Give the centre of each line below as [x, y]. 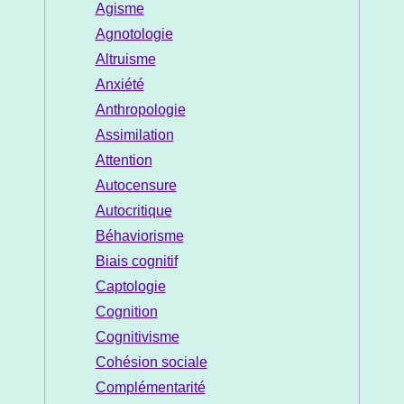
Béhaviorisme [139, 236]
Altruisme [125, 60]
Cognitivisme [137, 337]
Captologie [130, 287]
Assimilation [134, 135]
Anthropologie [140, 110]
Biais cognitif [136, 262]
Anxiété [119, 85]
